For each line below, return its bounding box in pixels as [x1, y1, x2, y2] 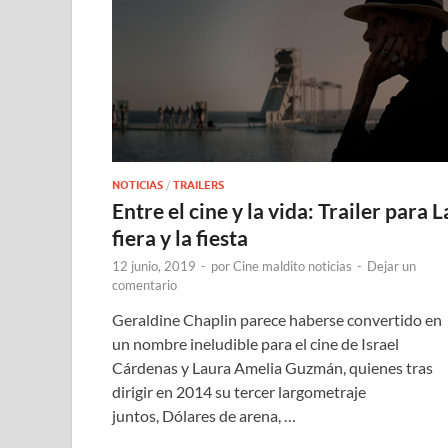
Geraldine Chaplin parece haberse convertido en [112, 310, 442, 330]
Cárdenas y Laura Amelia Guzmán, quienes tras [112, 358, 433, 378]
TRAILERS [173, 178, 224, 193]
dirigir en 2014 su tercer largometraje [112, 382, 366, 402]
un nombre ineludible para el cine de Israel [112, 334, 399, 354]
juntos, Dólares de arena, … [112, 406, 296, 426]
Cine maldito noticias [233, 258, 352, 275]
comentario [112, 277, 177, 294]
